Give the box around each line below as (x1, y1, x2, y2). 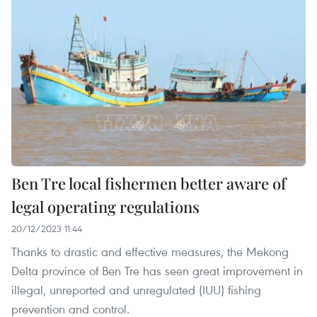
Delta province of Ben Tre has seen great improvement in (11, 263, 303, 279)
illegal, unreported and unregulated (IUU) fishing (11, 282, 261, 299)
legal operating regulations (11, 196, 200, 218)
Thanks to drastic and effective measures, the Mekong (11, 243, 289, 260)
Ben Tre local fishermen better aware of (11, 173, 286, 195)
